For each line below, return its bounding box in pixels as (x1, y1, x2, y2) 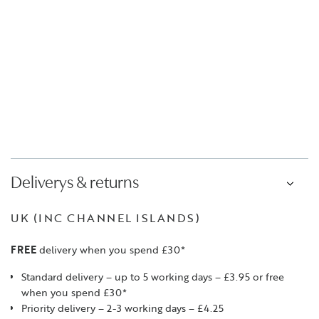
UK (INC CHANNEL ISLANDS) (11, 210, 200, 226)
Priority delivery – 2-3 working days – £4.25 (21, 301, 224, 315)
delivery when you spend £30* (36, 243, 185, 256)
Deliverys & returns (11, 175, 139, 193)
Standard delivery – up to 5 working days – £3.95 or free (21, 270, 284, 283)
